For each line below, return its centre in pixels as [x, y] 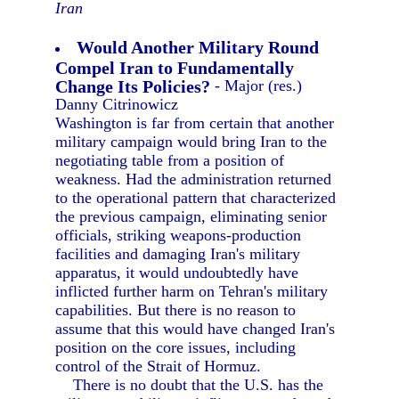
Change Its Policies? [133, 85]
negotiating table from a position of [170, 160]
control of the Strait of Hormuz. [159, 366]
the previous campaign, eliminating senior [191, 216]
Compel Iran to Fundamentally [175, 67]
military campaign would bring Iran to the [191, 142]
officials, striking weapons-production [179, 235]
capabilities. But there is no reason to [176, 310]
